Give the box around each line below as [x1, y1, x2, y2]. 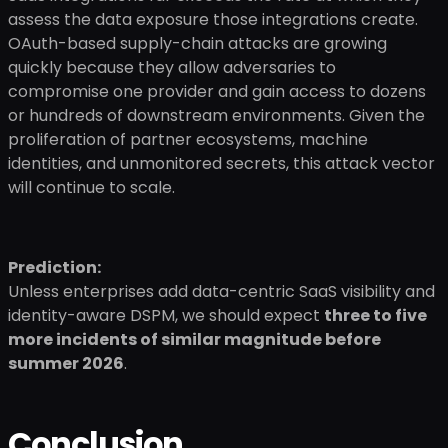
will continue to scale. [8, 176, 175, 199]
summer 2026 [8, 352, 124, 375]
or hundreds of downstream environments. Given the [8, 104, 425, 127]
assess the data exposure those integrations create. [8, 8, 418, 31]
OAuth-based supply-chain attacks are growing [8, 32, 387, 55]
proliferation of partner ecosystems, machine [8, 128, 368, 151]
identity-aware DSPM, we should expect [8, 304, 324, 327]
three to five [324, 304, 427, 327]
